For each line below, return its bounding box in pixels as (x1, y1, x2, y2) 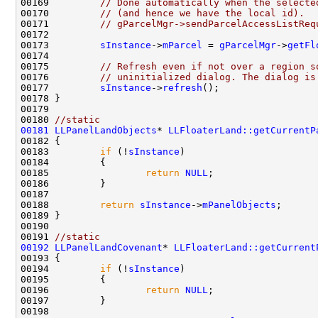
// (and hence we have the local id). (100, 7, 305, 18)
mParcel (163, 39, 202, 50)
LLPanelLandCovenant (55, 241, 163, 253)
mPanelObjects (202, 199, 276, 210)
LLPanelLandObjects (55, 124, 157, 136)
